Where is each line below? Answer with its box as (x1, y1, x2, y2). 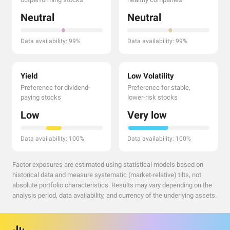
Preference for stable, (127, 84, 190, 91)
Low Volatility (127, 71, 174, 81)
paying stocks (21, 93, 61, 101)
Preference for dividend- (21, 84, 90, 91)
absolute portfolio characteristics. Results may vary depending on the (12, 181, 212, 189)
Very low (127, 109, 167, 121)
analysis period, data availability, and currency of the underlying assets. (12, 191, 217, 199)
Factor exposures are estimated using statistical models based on (12, 161, 203, 168)
